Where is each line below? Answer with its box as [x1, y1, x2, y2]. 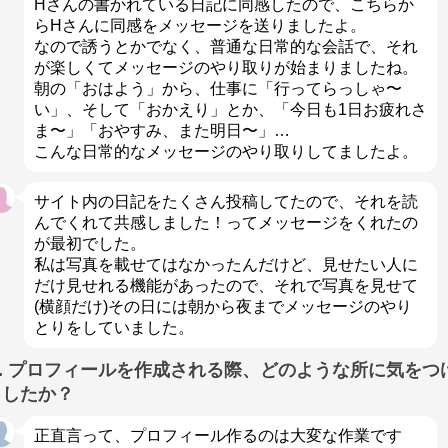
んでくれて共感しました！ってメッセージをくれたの [33, 213, 418, 231]
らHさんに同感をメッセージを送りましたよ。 [33, 16, 366, 34]
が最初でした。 [33, 234, 146, 252]
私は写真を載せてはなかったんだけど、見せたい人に [33, 255, 418, 273]
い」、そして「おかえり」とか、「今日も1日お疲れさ [33, 100, 427, 118]
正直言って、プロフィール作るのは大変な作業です [33, 427, 402, 445]
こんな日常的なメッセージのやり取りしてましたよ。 [33, 142, 418, 160]
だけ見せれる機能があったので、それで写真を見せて [33, 276, 418, 294]
